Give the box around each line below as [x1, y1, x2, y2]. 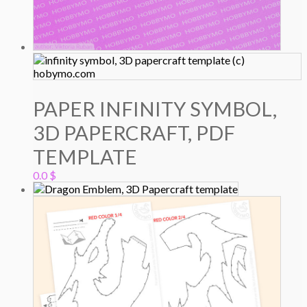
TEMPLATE [33, 145, 137, 169]
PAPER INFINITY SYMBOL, [33, 97, 277, 121]
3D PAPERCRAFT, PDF [33, 121, 235, 145]
